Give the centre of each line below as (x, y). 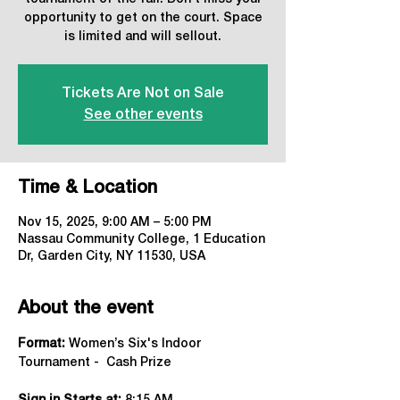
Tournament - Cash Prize (96, 363)
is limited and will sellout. (143, 37)
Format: (42, 344)
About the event (86, 309)
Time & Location (87, 188)
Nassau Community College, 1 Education (142, 240)
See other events (143, 115)
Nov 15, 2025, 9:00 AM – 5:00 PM (115, 223)
